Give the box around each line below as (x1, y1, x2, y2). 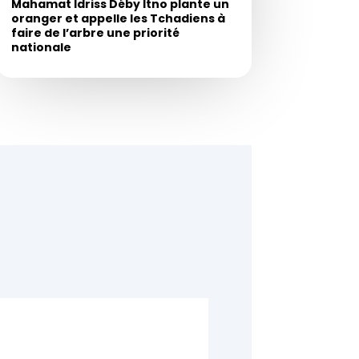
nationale (10, 39, 71, 56)
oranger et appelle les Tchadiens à (10, 10, 225, 27)
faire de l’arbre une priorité (10, 25, 179, 42)
